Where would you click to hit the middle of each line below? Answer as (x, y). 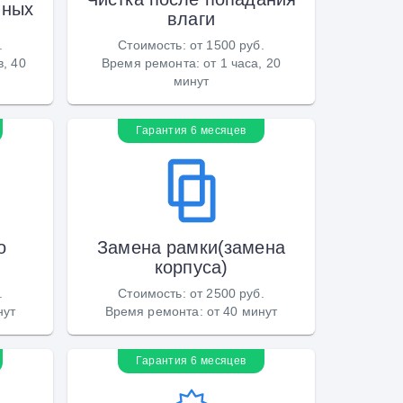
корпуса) (191, 267)
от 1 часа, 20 (242, 63)
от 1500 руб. (227, 45)
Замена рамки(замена (191, 247)
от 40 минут (242, 311)
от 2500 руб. (227, 293)
